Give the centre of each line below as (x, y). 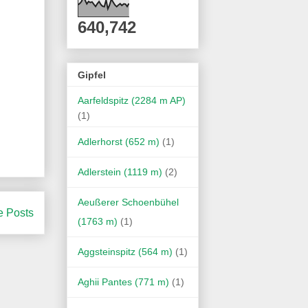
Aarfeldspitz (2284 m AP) (132, 100)
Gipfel (92, 75)
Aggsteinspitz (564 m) (125, 251)
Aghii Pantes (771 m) (123, 282)
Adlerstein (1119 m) (120, 172)
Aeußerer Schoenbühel (128, 202)
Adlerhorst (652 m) (119, 141)
